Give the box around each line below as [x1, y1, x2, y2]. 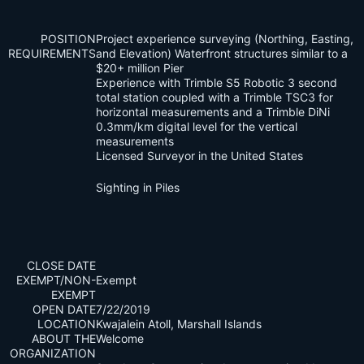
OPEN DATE [32, 302, 96, 317]
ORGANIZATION [10, 346, 96, 361]
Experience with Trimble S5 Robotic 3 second [96, 76, 337, 90]
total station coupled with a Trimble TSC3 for [96, 90, 333, 105]
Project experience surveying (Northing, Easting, [96, 32, 353, 46]
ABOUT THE [32, 331, 96, 346]
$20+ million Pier [96, 61, 184, 76]
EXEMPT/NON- [16, 273, 96, 288]
